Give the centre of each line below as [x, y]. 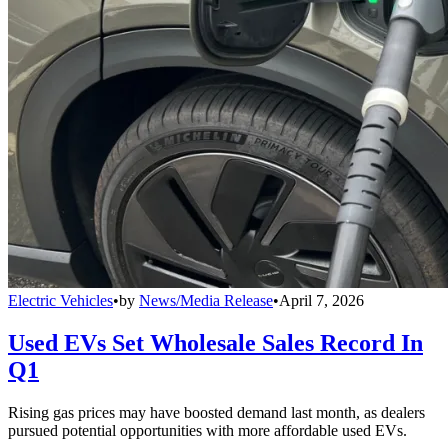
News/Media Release [206, 301]
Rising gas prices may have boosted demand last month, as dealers [216, 413]
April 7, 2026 [321, 301]
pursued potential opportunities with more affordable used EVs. [207, 431]
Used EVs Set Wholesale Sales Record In [215, 343]
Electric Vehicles [60, 301]
